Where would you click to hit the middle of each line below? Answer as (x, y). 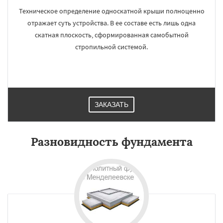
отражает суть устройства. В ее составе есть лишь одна (111, 23)
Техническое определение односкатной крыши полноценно (111, 11)
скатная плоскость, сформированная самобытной (111, 35)
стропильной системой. (111, 47)
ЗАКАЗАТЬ (111, 105)
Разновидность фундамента (111, 142)
